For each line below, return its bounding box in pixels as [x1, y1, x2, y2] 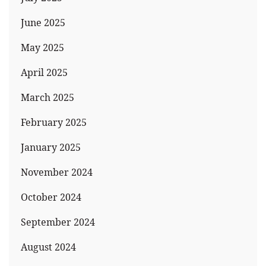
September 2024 [21, 216, 95, 229]
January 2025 [21, 141, 81, 154]
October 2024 [21, 191, 81, 204]
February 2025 [21, 116, 87, 129]
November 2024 [21, 166, 93, 179]
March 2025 [21, 91, 74, 104]
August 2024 [21, 240, 76, 254]
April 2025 [21, 66, 68, 79]
